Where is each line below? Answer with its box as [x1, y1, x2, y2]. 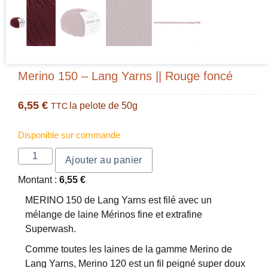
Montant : [18, 174, 59, 185]
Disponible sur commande [18, 130, 120, 140]
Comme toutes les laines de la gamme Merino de [25, 243, 232, 254]
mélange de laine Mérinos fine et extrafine [25, 209, 202, 220]
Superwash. [25, 223, 76, 234]
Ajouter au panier [65, 154, 142, 165]
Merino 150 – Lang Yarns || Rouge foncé [18, 69, 233, 83]
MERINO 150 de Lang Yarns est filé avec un [25, 194, 212, 205]
